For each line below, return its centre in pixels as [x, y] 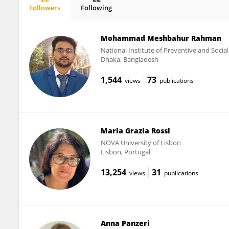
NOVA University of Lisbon [141, 142]
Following [96, 8]
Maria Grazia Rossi [135, 130]
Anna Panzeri [125, 223]
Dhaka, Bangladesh [129, 59]
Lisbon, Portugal [125, 152]
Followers [45, 8]
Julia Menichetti [64, 16]
